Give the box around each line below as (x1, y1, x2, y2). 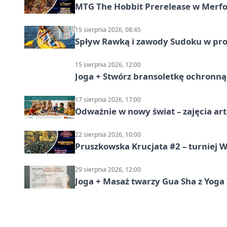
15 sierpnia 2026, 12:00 (75, 60, 141, 69)
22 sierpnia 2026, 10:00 (75, 130, 141, 139)
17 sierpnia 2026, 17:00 (75, 95, 141, 104)
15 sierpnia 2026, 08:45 (75, 25, 141, 34)
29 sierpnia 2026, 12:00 (75, 165, 141, 174)
